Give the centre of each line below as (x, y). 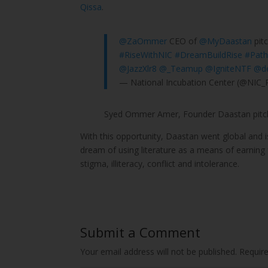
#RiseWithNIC (146, 55)
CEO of (183, 41)
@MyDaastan (226, 41)
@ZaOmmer (143, 41)
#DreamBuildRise (209, 55)
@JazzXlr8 (138, 69)
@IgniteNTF (229, 69)
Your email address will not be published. (159, 252)
